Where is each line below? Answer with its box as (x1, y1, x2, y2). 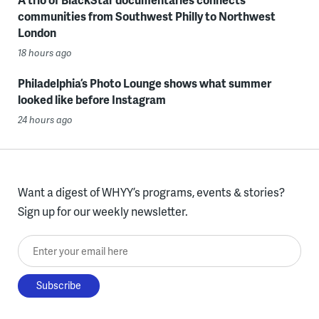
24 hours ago (17, 113, 73, 127)
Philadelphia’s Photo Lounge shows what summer (17, 75, 271, 92)
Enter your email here (17, 236, 127, 253)
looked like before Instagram (17, 91, 166, 108)
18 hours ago (17, 46, 72, 60)
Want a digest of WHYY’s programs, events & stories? (17, 184, 285, 201)
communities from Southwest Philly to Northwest (17, 8, 276, 25)
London (17, 24, 56, 41)
